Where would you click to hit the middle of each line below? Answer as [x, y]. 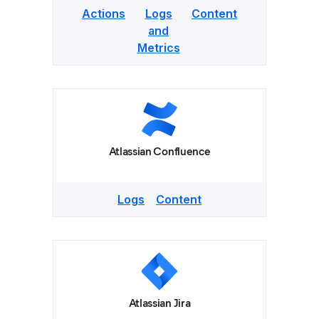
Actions [104, 14]
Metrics [158, 48]
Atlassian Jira [159, 303]
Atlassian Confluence [159, 151]
